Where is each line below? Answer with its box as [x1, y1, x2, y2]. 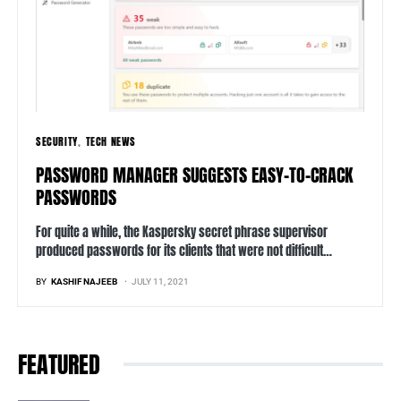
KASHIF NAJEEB [51, 277, 117, 287]
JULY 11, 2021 [132, 277, 189, 287]
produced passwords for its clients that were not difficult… [36, 242, 332, 261]
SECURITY [36, 133, 78, 150]
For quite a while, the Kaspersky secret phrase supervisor [36, 223, 328, 243]
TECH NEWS [85, 133, 136, 150]
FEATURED [18, 346, 100, 383]
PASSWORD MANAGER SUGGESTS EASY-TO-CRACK [36, 161, 353, 190]
